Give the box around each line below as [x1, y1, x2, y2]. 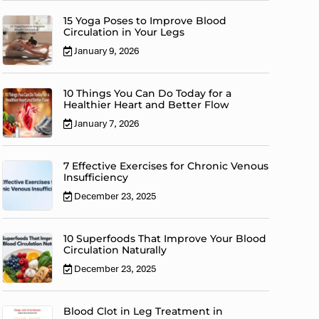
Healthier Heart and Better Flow [63, 98, 230, 112]
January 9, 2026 [74, 45, 140, 58]
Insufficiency [63, 171, 129, 184]
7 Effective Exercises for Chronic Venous [63, 159, 269, 173]
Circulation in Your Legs [63, 26, 185, 39]
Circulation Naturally [63, 244, 167, 257]
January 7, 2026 [74, 117, 140, 130]
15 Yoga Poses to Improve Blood [63, 14, 227, 28]
